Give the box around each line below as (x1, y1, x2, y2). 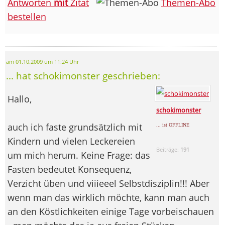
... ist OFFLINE (156, 122, 190, 128)
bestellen (8, 10, 46, 23)
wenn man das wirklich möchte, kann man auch (8, 191, 209, 203)
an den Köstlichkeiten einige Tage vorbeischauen (8, 205, 214, 217)
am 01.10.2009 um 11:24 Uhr (6, 58, 79, 65)
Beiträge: (156, 145, 181, 153)
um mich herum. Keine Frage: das (8, 149, 150, 161)
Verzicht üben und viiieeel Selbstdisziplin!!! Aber (8, 177, 209, 189)
